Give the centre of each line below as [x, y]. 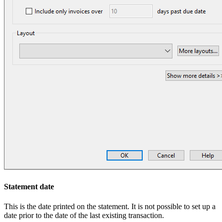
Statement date [29, 187]
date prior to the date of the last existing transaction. [84, 215]
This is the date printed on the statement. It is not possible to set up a [110, 206]
